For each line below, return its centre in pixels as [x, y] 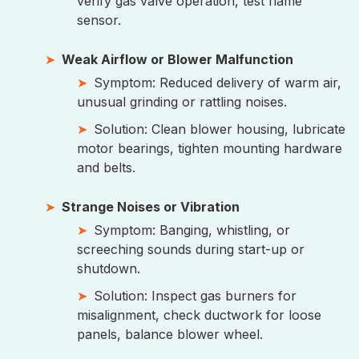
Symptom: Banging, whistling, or [192, 230]
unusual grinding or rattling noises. [186, 102]
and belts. [106, 168]
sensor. [99, 20]
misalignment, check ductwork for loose [199, 315]
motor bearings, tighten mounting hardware [210, 149]
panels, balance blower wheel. [170, 335]
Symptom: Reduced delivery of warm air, [218, 83]
